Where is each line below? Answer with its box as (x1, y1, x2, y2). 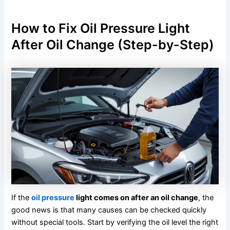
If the (11, 193, 30, 203)
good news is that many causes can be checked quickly (11, 205, 207, 215)
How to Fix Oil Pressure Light (11, 21, 190, 36)
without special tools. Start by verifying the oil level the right (11, 218, 219, 227)
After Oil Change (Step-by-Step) (11, 37, 215, 53)
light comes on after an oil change (74, 193, 199, 203)
